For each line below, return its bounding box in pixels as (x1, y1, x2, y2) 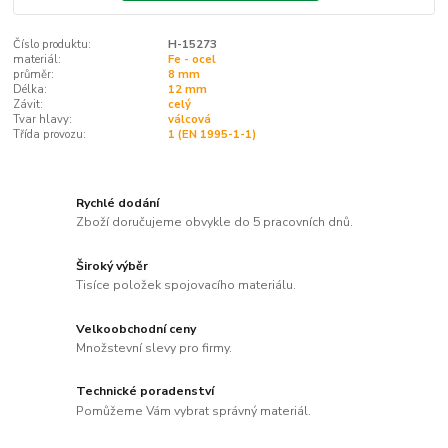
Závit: (13, 97, 44, 113)
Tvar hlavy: (13, 112, 73, 128)
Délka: (13, 82, 48, 98)
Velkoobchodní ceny (76, 320, 197, 337)
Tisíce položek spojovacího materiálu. (76, 277, 297, 294)
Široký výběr (76, 257, 149, 274)
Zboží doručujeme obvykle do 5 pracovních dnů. (76, 214, 354, 231)
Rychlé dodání (76, 194, 160, 211)
